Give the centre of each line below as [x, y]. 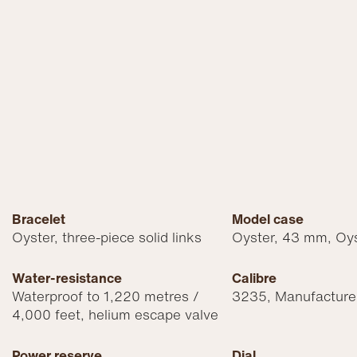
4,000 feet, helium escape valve [116, 315]
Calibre [254, 278]
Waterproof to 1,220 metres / [106, 296]
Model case [267, 219]
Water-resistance [67, 278]
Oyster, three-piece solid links [107, 237]
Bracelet [39, 219]
